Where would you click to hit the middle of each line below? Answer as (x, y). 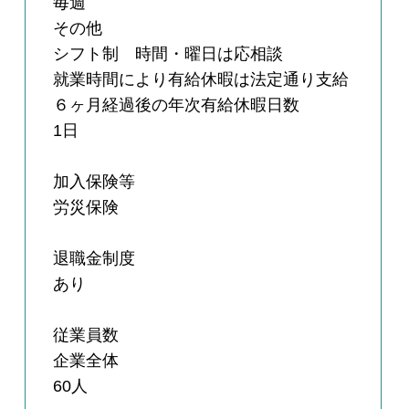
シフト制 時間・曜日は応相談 (168, 54)
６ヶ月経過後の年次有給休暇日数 (177, 105)
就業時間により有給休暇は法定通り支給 (201, 80)
